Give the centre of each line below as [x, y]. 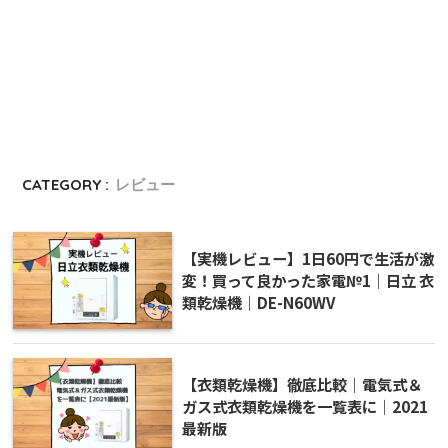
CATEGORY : [66, 185]
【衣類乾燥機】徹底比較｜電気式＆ [302, 384]
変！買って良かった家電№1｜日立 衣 [308, 280]
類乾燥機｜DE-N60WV [258, 302]
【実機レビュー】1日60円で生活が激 [308, 258]
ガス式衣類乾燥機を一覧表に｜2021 [305, 406]
